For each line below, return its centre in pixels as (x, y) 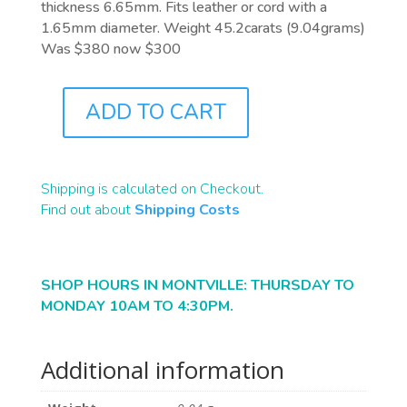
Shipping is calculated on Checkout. (152, 189)
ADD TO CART (155, 113)
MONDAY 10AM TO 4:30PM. (139, 307)
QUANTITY (72, 143)
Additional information (162, 370)
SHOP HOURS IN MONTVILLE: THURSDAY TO (197, 286)
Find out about (85, 210)
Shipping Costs (187, 210)
